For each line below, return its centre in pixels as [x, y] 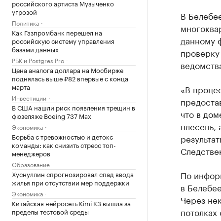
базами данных [35, 49]
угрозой [24, 11]
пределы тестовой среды [50, 211]
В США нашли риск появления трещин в [74, 107]
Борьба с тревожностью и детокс [62, 136]
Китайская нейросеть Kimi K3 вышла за [71, 203]
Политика [25, 22]
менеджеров [31, 153]
